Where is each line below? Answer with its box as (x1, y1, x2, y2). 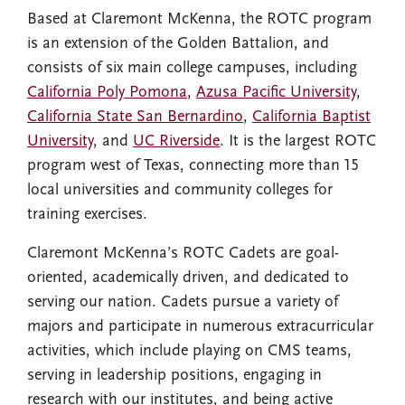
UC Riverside (133, 133, 220, 151)
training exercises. (27, 206, 147, 224)
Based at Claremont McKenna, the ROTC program (27, 11, 372, 29)
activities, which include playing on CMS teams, (27, 343, 352, 361)
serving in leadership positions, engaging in (27, 367, 322, 385)
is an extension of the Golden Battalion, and (27, 35, 329, 53)
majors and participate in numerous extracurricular (27, 318, 373, 336)
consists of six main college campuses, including (27, 60, 357, 78)
